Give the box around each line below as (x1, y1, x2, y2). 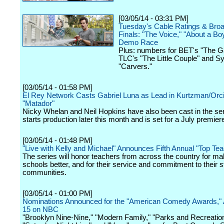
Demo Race (118, 38, 158, 46)
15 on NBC (22, 205, 58, 213)
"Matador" (22, 99, 54, 107)
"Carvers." (118, 62, 152, 70)
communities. (22, 168, 66, 176)
